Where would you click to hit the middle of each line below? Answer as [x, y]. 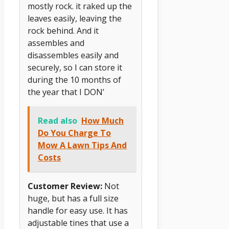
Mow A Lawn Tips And [82, 145]
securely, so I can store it [75, 67]
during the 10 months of [74, 79]
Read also [58, 120]
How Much [102, 120]
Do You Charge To [74, 133]
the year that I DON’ [66, 92]
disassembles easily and [73, 55]
